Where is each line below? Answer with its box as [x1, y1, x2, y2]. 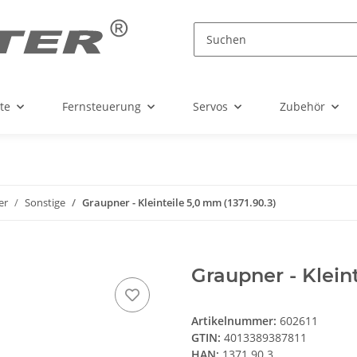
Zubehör [280, 99, 325, 115]
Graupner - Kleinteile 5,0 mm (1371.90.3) [82, 195, 276, 210]
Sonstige [25, 195, 65, 210]
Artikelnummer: [191, 313, 280, 329]
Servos [193, 99, 228, 115]
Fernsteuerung [62, 99, 141, 115]
